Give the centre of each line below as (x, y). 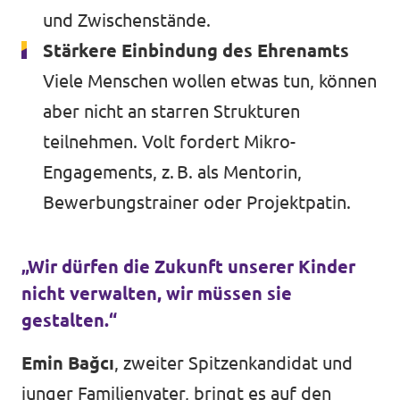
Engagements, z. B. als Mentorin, (172, 172)
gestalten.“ (69, 320)
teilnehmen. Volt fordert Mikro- (169, 142)
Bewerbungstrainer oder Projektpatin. (197, 202)
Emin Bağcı (68, 363)
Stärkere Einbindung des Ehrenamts (196, 50)
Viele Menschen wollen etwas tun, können (210, 81)
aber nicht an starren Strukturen (171, 111)
